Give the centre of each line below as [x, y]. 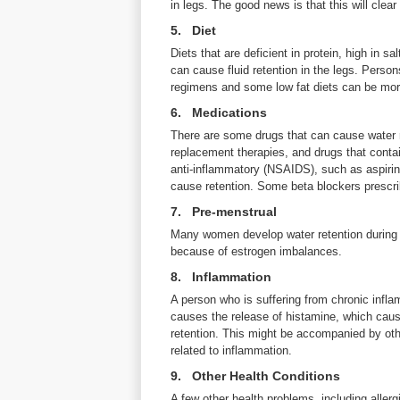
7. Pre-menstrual [224, 212]
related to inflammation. [231, 350]
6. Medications [219, 112]
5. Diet [193, 30]
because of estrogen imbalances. [256, 251]
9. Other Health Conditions [255, 376]
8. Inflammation [221, 277]
